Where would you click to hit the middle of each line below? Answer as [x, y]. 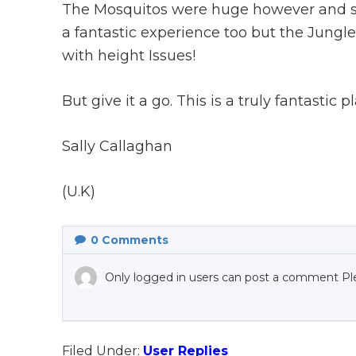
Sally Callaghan [117, 146]
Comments [133, 240]
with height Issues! [129, 56]
